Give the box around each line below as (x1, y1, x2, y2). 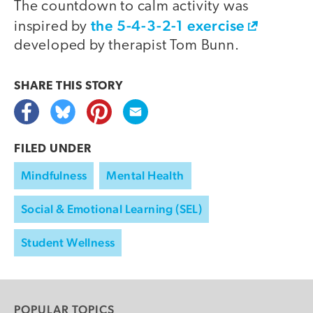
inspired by (14, 20, 91, 35)
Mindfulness (21, 168, 87, 183)
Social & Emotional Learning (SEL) (21, 202, 203, 217)
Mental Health (106, 168, 184, 183)
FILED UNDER (14, 143, 92, 156)
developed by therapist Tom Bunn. (14, 38, 243, 54)
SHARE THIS (14, 80, 85, 93)
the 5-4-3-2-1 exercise (90, 17, 245, 35)
